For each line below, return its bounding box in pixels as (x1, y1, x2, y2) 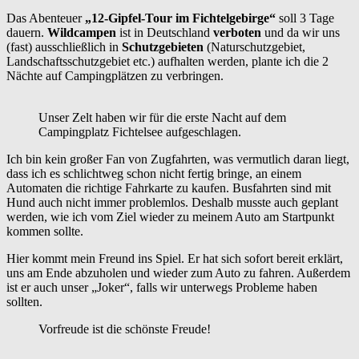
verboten (213, 25, 261, 39)
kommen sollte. (6, 224, 83, 238)
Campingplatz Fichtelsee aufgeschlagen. (38, 124, 241, 139)
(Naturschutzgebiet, (204, 39, 305, 54)
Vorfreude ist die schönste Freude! (38, 321, 211, 336)
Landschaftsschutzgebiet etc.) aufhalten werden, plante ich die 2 (6, 54, 329, 68)
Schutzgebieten (122, 39, 204, 54)
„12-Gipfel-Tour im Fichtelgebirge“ (85, 10, 276, 25)
